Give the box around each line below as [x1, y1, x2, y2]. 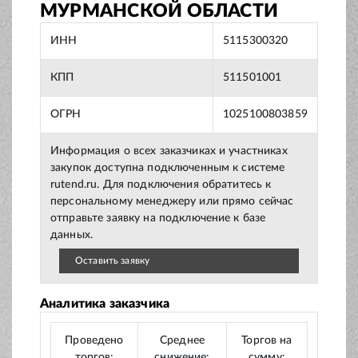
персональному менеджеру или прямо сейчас [50, 196, 294, 208]
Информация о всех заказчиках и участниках [50, 145, 288, 157]
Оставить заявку [75, 256, 150, 266]
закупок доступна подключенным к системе [50, 162, 285, 174]
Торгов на [241, 335, 292, 347]
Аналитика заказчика [40, 297, 170, 311]
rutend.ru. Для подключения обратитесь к [50, 179, 272, 191]
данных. [50, 229, 93, 241]
